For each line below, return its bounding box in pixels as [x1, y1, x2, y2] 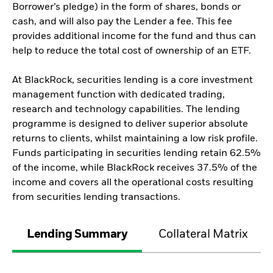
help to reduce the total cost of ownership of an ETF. [12, 46, 251, 57]
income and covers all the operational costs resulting [12, 178, 253, 188]
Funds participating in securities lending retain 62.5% [12, 149, 261, 159]
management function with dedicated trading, [12, 90, 225, 101]
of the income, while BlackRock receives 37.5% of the [12, 163, 257, 174]
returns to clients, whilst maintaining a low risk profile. [12, 134, 258, 144]
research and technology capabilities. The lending [12, 105, 240, 115]
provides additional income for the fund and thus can [12, 32, 256, 42]
